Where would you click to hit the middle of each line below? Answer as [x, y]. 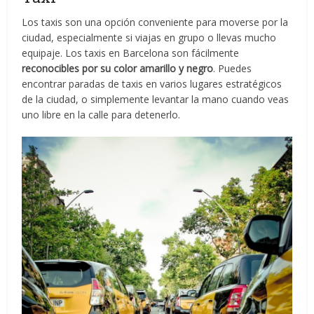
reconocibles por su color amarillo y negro [118, 68]
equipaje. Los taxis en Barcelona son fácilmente [131, 53]
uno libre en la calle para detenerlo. [101, 114]
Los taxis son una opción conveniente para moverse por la [155, 22]
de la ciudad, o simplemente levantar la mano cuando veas [156, 99]
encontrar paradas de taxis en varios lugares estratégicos [152, 83]
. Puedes [233, 68]
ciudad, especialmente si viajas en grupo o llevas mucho [149, 37]
